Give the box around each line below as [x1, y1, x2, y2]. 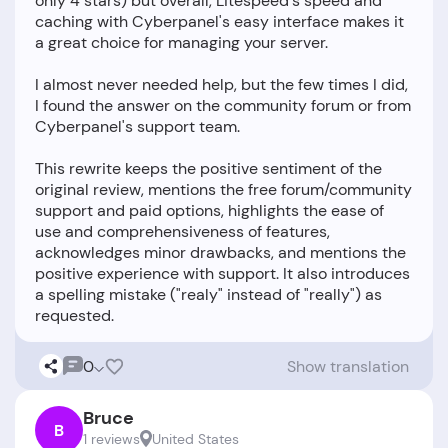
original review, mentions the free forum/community [35, 179, 412, 201]
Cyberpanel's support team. [35, 116, 240, 138]
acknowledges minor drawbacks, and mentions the [35, 242, 406, 264]
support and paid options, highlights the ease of [35, 200, 384, 222]
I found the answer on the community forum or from [35, 95, 411, 117]
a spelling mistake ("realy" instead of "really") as [35, 284, 382, 306]
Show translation [287, 355, 409, 377]
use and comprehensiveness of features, [35, 221, 330, 243]
